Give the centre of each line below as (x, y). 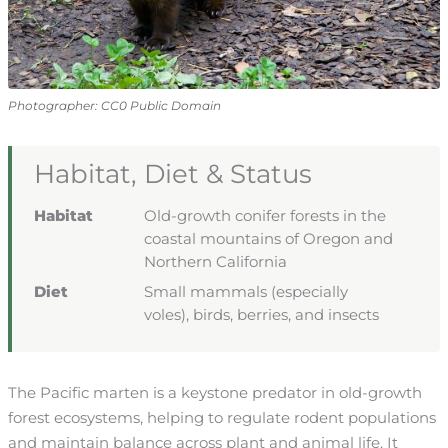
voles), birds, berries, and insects (261, 314)
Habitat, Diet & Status (172, 174)
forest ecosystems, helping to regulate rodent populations (221, 417)
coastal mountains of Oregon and (268, 238)
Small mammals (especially (245, 291)
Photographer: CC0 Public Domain (114, 105)
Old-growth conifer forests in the (264, 215)
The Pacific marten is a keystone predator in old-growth (214, 392)
